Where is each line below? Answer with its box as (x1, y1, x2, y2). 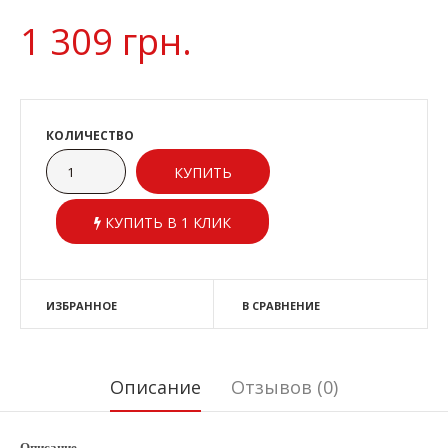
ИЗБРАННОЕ (46, 298, 117, 313)
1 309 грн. (20, 17, 192, 66)
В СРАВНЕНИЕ (241, 298, 320, 313)
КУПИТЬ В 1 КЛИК (101, 213, 231, 232)
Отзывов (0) (231, 375, 338, 399)
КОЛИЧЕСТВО (46, 127, 134, 144)
